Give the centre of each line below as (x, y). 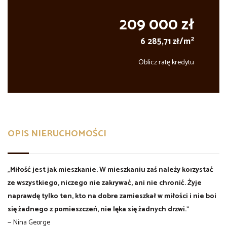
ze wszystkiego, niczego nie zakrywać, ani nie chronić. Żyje (105, 183)
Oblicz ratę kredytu (166, 62)
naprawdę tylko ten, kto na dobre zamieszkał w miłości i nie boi (112, 196)
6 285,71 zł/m (165, 42)
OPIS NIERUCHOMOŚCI (57, 134)
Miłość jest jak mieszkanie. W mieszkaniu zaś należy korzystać (112, 170)
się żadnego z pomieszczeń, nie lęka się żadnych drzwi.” (98, 209)
